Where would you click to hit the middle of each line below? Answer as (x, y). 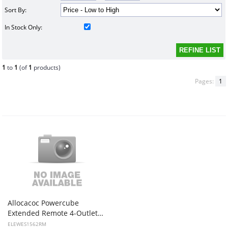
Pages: (205, 81)
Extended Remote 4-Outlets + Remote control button (101, 213)
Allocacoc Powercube (44, 203)
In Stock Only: (23, 27)
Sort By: (15, 10)
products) (47, 67)
